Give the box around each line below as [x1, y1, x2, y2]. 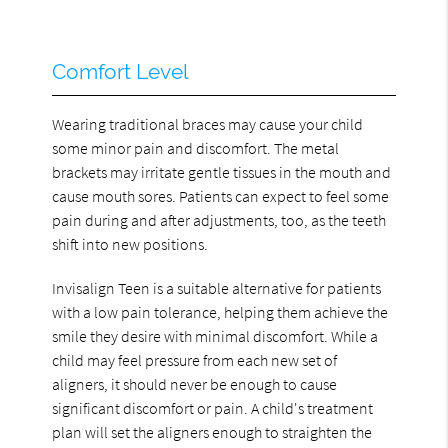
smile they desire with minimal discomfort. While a [52, 325, 379, 346]
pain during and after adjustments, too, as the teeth [52, 209, 387, 230]
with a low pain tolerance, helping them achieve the [52, 301, 389, 322]
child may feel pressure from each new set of [52, 349, 338, 370]
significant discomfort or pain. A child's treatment [52, 397, 374, 418]
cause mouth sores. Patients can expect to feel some [52, 185, 390, 206]
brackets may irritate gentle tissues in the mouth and [52, 161, 392, 182]
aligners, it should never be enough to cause [52, 373, 338, 394]
